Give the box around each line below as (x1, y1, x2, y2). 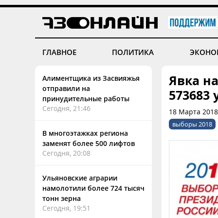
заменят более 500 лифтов (42, 139, 135, 148)
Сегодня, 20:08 (42, 148, 91, 158)
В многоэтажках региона (42, 128, 128, 138)
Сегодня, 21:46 (42, 104, 91, 113)
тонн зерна (42, 194, 81, 203)
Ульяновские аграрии (42, 173, 117, 182)
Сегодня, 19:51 (42, 203, 91, 213)
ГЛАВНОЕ (42, 47, 76, 57)
